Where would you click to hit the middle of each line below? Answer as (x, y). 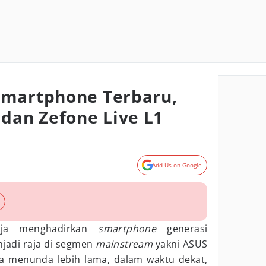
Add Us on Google (177, 165)
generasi (182, 229)
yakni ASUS (180, 244)
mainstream (124, 244)
